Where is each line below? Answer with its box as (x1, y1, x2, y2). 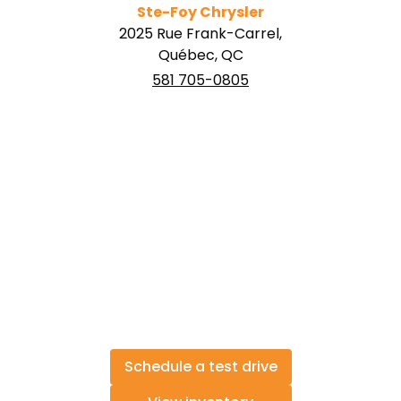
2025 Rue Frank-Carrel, (119, 23, 282, 45)
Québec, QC (158, 45, 243, 66)
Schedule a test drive (124, 356, 277, 378)
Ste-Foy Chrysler (137, 2, 264, 23)
